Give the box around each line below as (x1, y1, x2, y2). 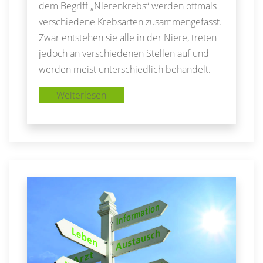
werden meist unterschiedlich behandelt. (39, 62, 211, 76)
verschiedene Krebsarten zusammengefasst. (39, 15, 222, 28)
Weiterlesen (56, 88, 107, 102)
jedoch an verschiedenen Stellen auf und (39, 46, 210, 60)
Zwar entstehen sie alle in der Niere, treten (39, 31, 217, 44)
